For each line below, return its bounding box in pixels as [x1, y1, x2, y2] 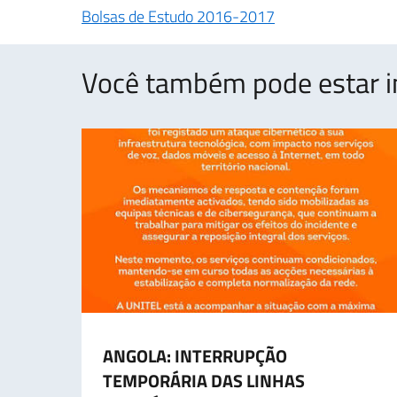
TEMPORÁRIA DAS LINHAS [103, 366, 305, 394]
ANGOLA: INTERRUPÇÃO [103, 341, 287, 370]
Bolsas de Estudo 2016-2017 [82, 4, 275, 28]
